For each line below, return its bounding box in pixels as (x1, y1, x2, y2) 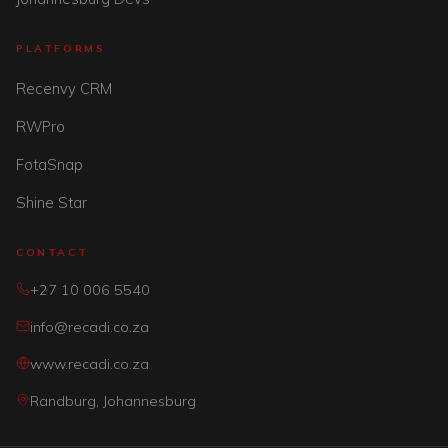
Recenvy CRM (16, 79, 112, 98)
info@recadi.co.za (30, 318, 149, 336)
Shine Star (16, 193, 87, 212)
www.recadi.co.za (30, 355, 149, 373)
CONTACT (16, 246, 89, 259)
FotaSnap (16, 155, 83, 174)
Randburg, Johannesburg (30, 392, 196, 410)
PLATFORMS (16, 42, 106, 55)
